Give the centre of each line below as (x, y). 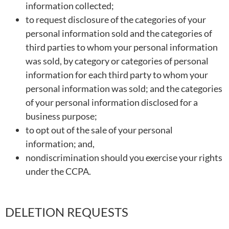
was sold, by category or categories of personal (117, 61)
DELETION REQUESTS (67, 212)
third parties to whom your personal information (122, 47)
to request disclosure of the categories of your (116, 20)
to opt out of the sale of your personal (99, 130)
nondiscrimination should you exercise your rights (124, 158)
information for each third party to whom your (117, 75)
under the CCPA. (58, 171)
